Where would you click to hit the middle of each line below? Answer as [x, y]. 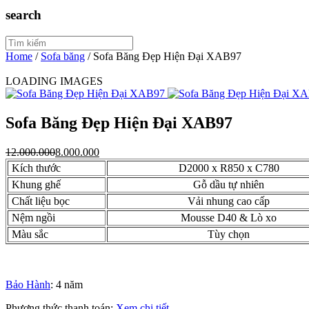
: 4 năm [67, 284]
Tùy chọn [229, 234]
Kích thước [35, 168]
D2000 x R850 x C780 [229, 168]
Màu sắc [29, 234]
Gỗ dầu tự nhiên [229, 184]
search [23, 15]
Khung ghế [35, 184]
